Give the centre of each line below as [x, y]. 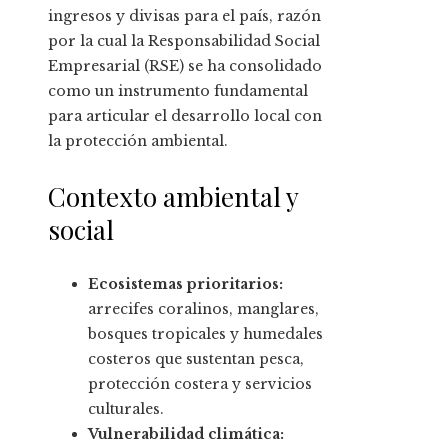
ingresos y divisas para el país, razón [184, 16]
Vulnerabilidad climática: [186, 434]
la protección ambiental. [138, 141]
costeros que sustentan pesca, [196, 359]
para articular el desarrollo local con [185, 116]
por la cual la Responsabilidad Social [184, 41]
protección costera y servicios [200, 384]
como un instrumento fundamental [178, 91]
